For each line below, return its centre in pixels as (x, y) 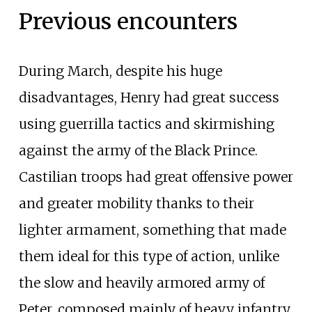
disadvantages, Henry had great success (149, 98)
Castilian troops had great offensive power (156, 177)
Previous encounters (128, 22)
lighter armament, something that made (152, 230)
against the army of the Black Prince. (138, 151)
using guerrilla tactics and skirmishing (146, 124)
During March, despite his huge (120, 71)
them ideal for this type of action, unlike (149, 257)
